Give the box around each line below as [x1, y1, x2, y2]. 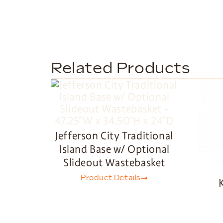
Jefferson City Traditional [55, 129, 173, 143]
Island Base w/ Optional [59, 143, 170, 156]
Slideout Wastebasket [63, 156, 165, 170]
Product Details [81, 174, 141, 183]
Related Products [51, 60, 190, 78]
